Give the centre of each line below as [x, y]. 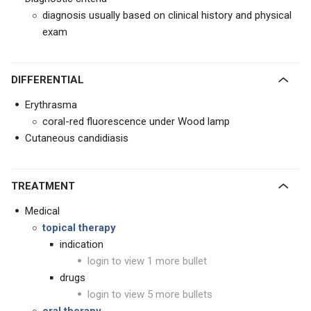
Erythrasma [51, 105]
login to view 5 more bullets [150, 295]
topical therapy [79, 228]
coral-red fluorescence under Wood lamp [136, 122]
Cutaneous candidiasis [77, 138]
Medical [42, 211]
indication [82, 245]
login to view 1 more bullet [147, 261]
